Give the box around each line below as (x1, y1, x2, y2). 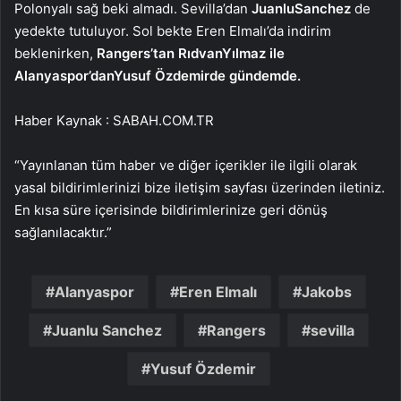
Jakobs (301, 282, 352, 301)
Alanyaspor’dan (14, 66, 114, 84)
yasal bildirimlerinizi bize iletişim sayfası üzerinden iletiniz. (14, 178, 385, 196)
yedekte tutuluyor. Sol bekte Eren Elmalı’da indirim (14, 21, 331, 39)
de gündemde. (209, 66, 301, 84)
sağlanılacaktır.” (14, 223, 112, 241)
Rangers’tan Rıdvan (97, 44, 222, 62)
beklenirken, (14, 44, 97, 62)
